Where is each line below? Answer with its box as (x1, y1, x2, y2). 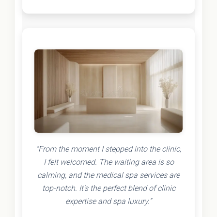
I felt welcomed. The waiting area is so (43, 157, 174, 167)
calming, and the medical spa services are (37, 170, 180, 180)
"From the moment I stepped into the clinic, (36, 144, 181, 154)
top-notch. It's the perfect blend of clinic (42, 184, 175, 193)
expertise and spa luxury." (65, 197, 152, 206)
